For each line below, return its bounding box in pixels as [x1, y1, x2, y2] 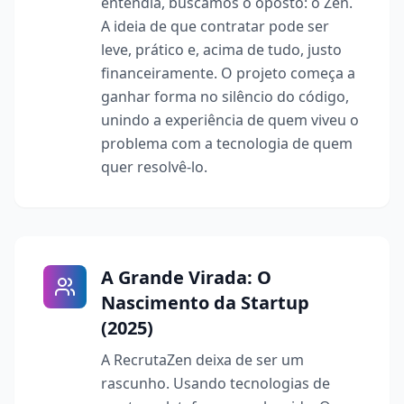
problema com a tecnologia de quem [101, 133, 353, 153]
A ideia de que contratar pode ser [101, 16, 329, 36]
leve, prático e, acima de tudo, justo [101, 40, 342, 60]
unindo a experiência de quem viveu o [101, 110, 359, 130]
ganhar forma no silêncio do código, [101, 87, 349, 106]
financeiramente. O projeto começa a [101, 63, 355, 83]
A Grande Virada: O [101, 265, 271, 289]
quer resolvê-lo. [101, 157, 207, 177]
